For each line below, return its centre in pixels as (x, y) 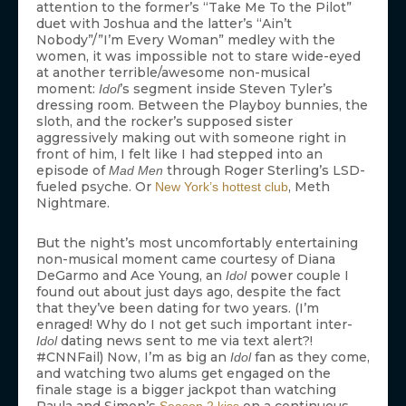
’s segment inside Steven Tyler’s (226, 89)
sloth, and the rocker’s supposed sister (164, 122)
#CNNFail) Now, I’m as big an (133, 358)
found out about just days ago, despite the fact (188, 292)
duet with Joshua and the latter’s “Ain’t (164, 24)
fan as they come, (310, 358)
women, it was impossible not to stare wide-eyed (198, 57)
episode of (72, 171)
